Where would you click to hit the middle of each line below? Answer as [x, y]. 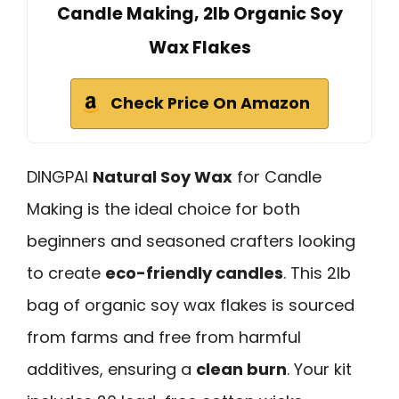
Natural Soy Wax [163, 176]
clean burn [241, 369]
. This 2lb [317, 273]
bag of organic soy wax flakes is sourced [191, 305]
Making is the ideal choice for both [163, 208]
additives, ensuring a [111, 369]
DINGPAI [60, 176]
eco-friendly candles [194, 273]
